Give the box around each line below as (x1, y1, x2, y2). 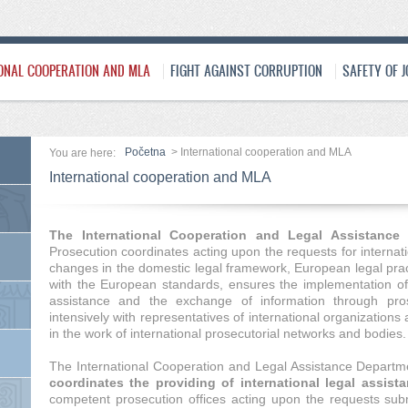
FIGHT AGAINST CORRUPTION (170, 61, 322, 80)
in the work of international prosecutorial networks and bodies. (49, 326, 406, 341)
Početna (125, 146, 166, 158)
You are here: (49, 147, 116, 159)
